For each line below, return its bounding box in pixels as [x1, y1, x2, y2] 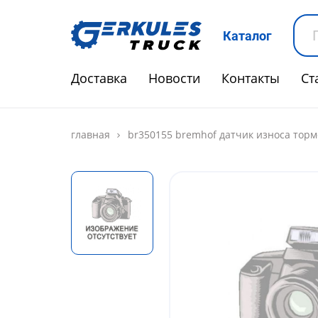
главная [71, 128, 110, 141]
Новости [148, 70, 200, 87]
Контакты [221, 70, 280, 87]
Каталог [223, 28, 272, 43]
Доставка [71, 70, 127, 87]
